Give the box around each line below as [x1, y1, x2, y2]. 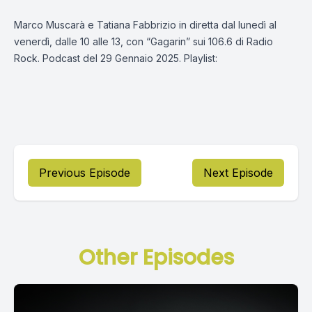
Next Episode [203, 166, 273, 180]
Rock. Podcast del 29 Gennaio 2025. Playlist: [14, 52, 217, 64]
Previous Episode [39, 166, 130, 180]
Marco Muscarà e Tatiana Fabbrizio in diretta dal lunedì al [14, 19, 276, 31]
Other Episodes [78, 243, 234, 272]
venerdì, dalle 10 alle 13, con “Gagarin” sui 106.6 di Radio [14, 36, 273, 47]
